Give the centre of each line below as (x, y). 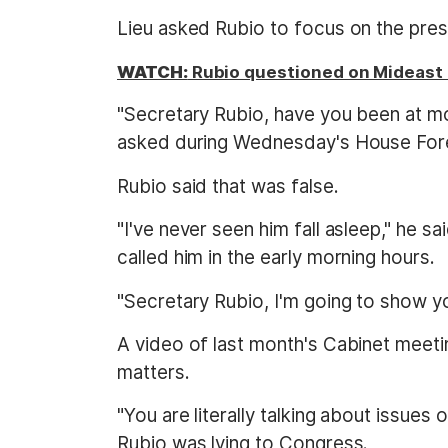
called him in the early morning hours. (276, 258)
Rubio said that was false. (228, 186)
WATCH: (152, 72)
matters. (153, 372)
